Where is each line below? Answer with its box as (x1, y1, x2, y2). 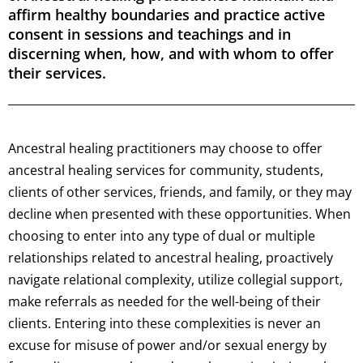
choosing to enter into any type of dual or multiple (8, 227, 315, 246)
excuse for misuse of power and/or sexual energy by (8, 336, 327, 355)
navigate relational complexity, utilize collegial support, (8, 271, 343, 289)
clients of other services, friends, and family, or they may (8, 183, 352, 202)
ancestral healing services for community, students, (8, 161, 323, 180)
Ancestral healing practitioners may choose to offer (8, 139, 322, 158)
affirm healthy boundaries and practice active (8, 5, 325, 25)
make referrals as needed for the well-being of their (8, 293, 321, 311)
